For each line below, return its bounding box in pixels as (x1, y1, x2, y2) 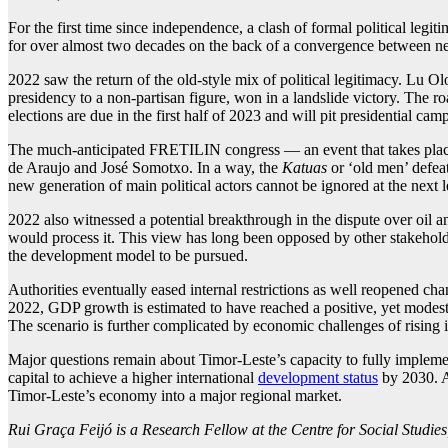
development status (258, 369, 378, 387)
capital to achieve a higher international (8, 369, 258, 387)
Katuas (282, 159, 331, 177)
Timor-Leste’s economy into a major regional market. (8, 387, 342, 405)
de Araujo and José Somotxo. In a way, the (8, 159, 282, 177)
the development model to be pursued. (8, 247, 248, 265)
